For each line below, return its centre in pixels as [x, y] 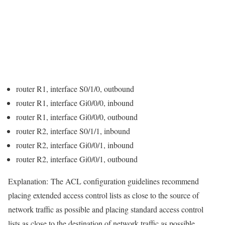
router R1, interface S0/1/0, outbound [75, 89]
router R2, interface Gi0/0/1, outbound [77, 159]
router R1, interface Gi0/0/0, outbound [77, 117]
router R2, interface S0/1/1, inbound [73, 131]
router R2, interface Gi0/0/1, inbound [75, 145]
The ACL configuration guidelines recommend [124, 181]
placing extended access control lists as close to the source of [103, 195]
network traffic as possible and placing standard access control [106, 209]
